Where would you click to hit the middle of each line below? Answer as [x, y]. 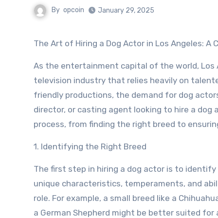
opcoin [74, 10]
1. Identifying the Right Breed [90, 146]
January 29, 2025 [126, 10]
